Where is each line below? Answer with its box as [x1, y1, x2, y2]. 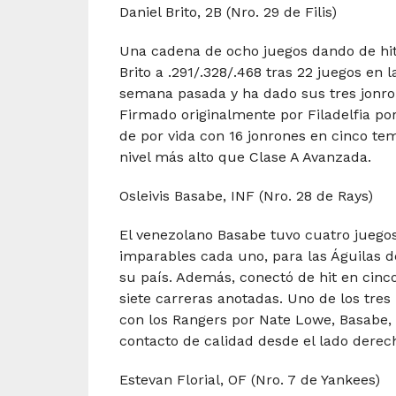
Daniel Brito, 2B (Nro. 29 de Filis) [118, 4, 337, 21]
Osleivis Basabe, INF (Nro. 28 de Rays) [118, 187, 373, 205]
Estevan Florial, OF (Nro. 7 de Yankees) [118, 371, 380, 389]
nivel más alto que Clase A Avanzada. [118, 148, 371, 166]
